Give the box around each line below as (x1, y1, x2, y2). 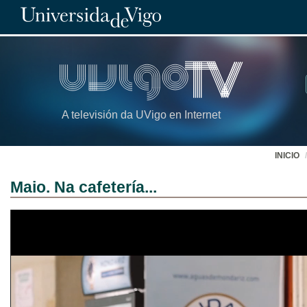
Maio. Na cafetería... (10, 178, 157, 196)
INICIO (275, 151, 299, 160)
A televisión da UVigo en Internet (62, 109, 221, 121)
